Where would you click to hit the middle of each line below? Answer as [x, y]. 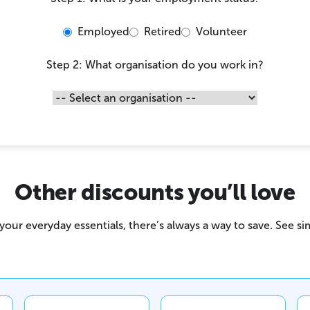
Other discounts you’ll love [155, 193]
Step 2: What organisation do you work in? [155, 65]
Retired [163, 32]
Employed [103, 32]
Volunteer [221, 32]
